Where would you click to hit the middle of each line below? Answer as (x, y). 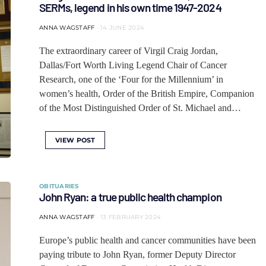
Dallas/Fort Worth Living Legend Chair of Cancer (133, 65)
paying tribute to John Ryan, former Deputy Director (137, 254)
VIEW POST (75, 140)
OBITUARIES (59, 186)
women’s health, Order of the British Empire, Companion (147, 94)
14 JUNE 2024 (122, 28)
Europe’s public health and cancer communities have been (148, 240)
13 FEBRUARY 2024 (131, 217)
